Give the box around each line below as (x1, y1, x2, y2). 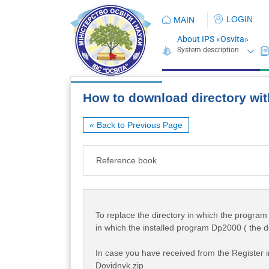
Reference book (96, 155, 157, 165)
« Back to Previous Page (89, 120, 183, 130)
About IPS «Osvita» (177, 34, 249, 44)
